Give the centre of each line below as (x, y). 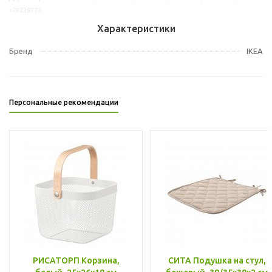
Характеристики (136, 28)
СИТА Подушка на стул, (217, 260)
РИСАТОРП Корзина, (76, 260)
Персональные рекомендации (64, 102)
